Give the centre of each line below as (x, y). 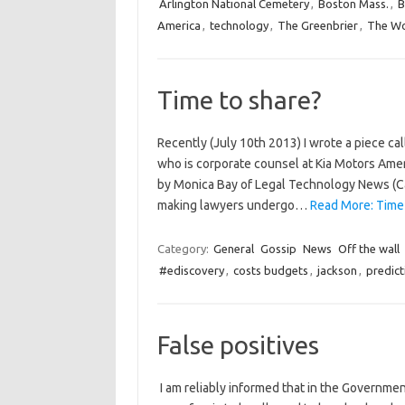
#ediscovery (191, 270)
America (179, 25)
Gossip (278, 249)
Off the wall (368, 249)
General (233, 249)
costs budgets (270, 270)
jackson (337, 270)
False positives (238, 345)
